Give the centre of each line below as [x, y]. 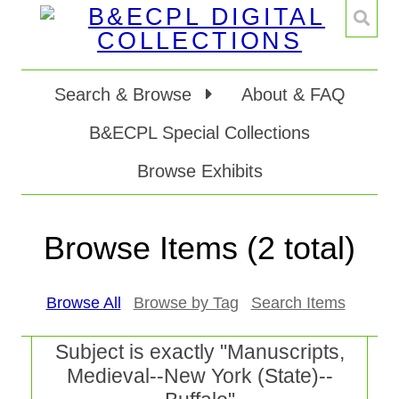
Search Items [298, 303]
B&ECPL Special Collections [199, 133]
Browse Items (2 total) [199, 248]
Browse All [83, 303]
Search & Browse [125, 94]
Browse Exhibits [199, 171]
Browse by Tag [186, 303]
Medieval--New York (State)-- [199, 376]
